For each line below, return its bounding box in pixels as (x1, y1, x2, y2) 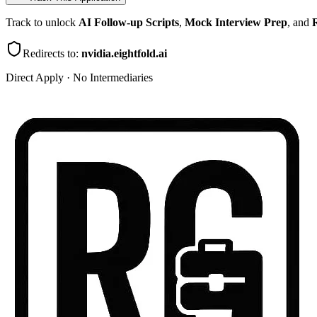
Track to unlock (6, 16, 79, 29)
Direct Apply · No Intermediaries (6, 71, 153, 84)
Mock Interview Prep (185, 16, 287, 29)
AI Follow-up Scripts (79, 16, 179, 29)
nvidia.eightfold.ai (81, 47, 167, 60)
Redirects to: (23, 47, 81, 60)
